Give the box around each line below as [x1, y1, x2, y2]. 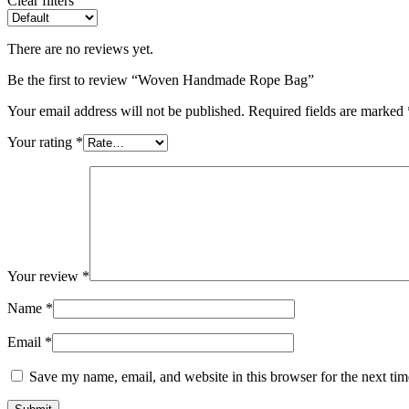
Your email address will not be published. [7, 103, 245, 120]
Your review [7, 268, 82, 285]
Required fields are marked [248, 103, 407, 120]
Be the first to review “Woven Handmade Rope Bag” [7, 72, 314, 89]
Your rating [7, 134, 76, 151]
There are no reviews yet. [7, 41, 153, 58]
